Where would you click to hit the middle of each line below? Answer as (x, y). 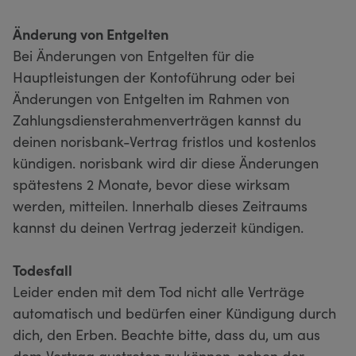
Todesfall (43, 269)
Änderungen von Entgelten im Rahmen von (151, 98)
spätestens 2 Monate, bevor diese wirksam (151, 184)
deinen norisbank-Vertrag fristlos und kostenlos (164, 141)
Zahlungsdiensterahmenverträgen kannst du (157, 119)
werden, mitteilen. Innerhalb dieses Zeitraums (160, 205)
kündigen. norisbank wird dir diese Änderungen (166, 162)
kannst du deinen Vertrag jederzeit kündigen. (158, 226)
